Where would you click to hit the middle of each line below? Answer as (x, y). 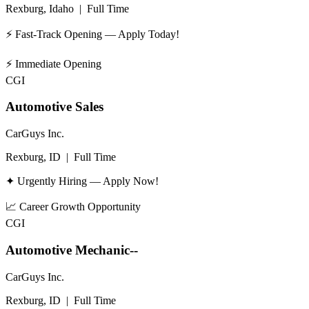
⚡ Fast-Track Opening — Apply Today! (92, 34)
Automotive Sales (54, 107)
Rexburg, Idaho (40, 8)
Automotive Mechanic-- (72, 250)
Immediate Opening (58, 63)
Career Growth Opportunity (80, 207)
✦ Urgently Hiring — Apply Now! (82, 181)
